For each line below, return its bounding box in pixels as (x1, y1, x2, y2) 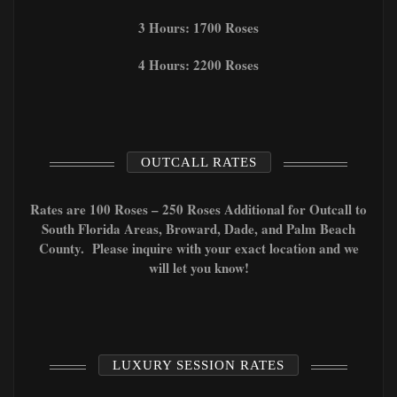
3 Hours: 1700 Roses (138, 17, 259, 37)
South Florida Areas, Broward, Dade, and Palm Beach (42, 218, 355, 238)
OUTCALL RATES (140, 154, 257, 169)
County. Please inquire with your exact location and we (38, 237, 359, 258)
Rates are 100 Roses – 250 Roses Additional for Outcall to (30, 198, 367, 219)
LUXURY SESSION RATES (113, 357, 284, 372)
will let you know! (148, 257, 249, 277)
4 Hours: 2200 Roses (138, 54, 259, 74)
